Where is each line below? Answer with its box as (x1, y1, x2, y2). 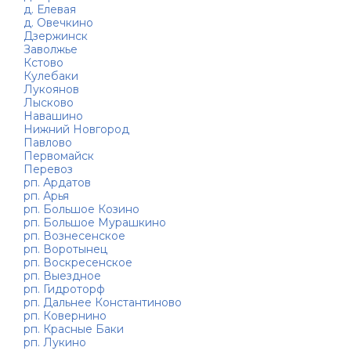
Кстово (24, 56, 63, 71)
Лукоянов (24, 82, 79, 97)
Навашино (24, 109, 83, 124)
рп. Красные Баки (24, 322, 124, 337)
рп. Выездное (24, 269, 101, 284)
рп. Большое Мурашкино (24, 215, 166, 230)
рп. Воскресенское (24, 255, 132, 270)
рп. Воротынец (24, 242, 107, 257)
